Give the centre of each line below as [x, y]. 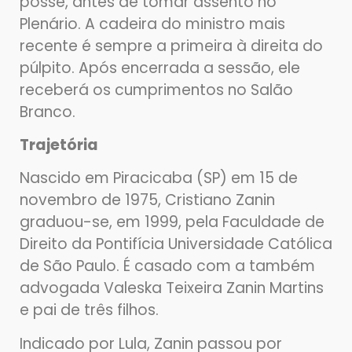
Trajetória [59, 145]
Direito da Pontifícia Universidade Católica [176, 244]
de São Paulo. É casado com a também [167, 266]
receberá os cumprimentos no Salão [156, 90]
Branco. [48, 112]
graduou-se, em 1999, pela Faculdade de [172, 222]
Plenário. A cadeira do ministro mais [152, 24]
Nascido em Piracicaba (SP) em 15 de [159, 178]
